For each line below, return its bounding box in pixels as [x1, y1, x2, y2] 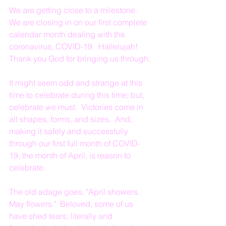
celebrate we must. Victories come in [9, 102, 145, 112]
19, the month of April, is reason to [9, 150, 133, 160]
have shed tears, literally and [9, 211, 115, 221]
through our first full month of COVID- [9, 138, 140, 148]
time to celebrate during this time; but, [9, 90, 146, 100]
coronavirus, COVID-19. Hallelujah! [9, 41, 142, 51]
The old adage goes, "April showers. [9, 187, 144, 197]
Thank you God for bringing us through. [9, 53, 150, 64]
